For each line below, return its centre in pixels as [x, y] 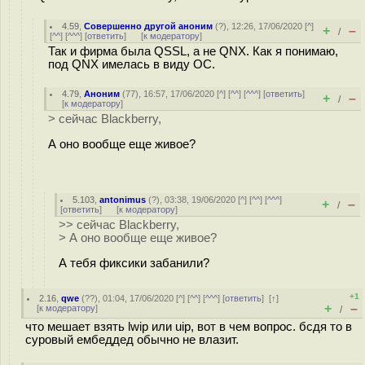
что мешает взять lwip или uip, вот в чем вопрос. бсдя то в [189, 327]
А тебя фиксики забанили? [134, 263]
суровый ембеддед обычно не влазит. [132, 340]
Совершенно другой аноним [149, 26]
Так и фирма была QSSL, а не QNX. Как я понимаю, [193, 51]
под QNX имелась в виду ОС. [132, 64]
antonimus [123, 200]
